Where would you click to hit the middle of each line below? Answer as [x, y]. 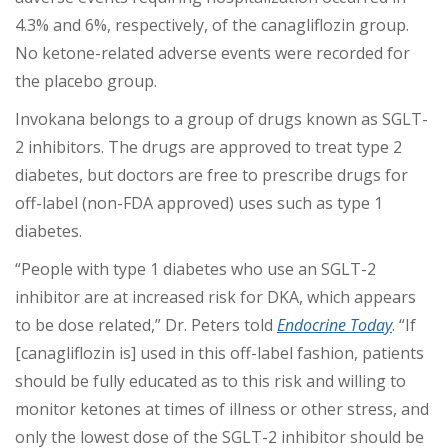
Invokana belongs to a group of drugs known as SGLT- [221, 119]
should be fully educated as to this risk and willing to [210, 381]
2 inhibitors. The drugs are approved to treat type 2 [208, 147]
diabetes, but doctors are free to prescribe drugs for [211, 175]
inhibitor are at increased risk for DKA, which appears [215, 297]
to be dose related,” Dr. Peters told [146, 325]
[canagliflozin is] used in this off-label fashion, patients [219, 353]
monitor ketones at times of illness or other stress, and [222, 409]
